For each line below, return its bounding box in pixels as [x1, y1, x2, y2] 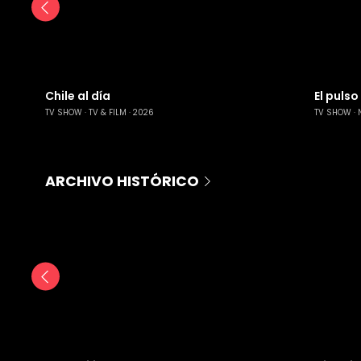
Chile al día [45, 88, 110, 105]
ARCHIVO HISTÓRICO [45, 171, 199, 191]
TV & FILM [89, 106, 127, 118]
